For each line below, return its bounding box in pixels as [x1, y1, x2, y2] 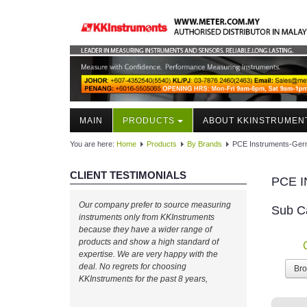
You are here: [70, 140, 116, 149]
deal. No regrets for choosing [79, 262, 186, 272]
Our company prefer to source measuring [79, 200, 231, 210]
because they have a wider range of [79, 225, 212, 235]
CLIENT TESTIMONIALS [70, 169, 186, 182]
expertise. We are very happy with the [79, 249, 218, 260]
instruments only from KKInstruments [79, 212, 214, 223]
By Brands [187, 140, 222, 149]
